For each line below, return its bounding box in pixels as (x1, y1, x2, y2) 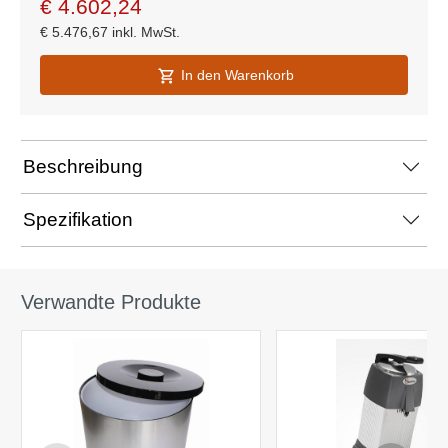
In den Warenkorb (180, 67, 294, 84)
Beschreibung (23, 156, 143, 178)
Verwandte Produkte (21, 291, 201, 314)
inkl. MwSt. (112, 24, 180, 41)
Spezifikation (23, 209, 133, 231)
